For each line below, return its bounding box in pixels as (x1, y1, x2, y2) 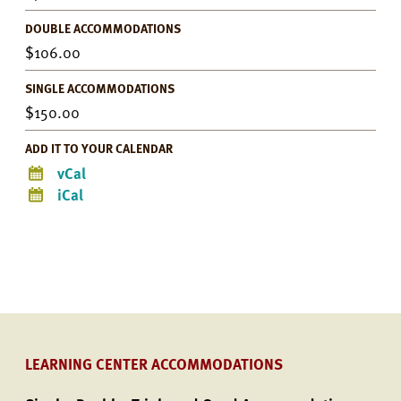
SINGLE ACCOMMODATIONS (25, 79, 175, 98)
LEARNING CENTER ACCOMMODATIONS (25, 353, 283, 375)
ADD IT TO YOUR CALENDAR (25, 139, 173, 158)
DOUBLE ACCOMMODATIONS (25, 19, 181, 38)
